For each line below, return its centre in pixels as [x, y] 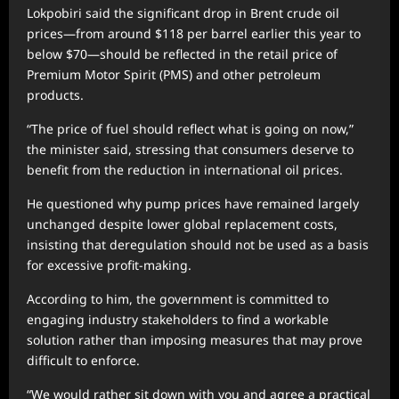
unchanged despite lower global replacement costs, [182, 224]
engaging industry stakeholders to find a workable [178, 320]
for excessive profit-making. [109, 265]
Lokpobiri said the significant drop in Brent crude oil [183, 13]
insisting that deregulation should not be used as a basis [198, 245]
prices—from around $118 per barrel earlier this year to [194, 34]
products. [55, 95]
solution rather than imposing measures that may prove [195, 340]
